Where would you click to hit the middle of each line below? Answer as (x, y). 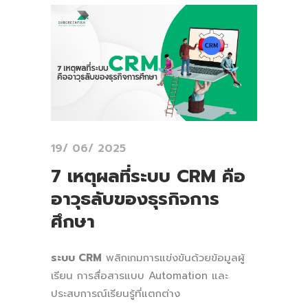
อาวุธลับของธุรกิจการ (135, 199)
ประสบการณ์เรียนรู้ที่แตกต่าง (115, 293)
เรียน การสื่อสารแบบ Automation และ (140, 275)
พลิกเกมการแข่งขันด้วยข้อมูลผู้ (173, 257)
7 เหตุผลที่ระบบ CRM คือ (148, 176)
